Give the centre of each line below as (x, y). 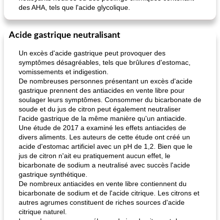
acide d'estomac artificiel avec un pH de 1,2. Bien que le (106, 146)
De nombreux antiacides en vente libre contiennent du (103, 184)
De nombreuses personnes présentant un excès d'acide (106, 81)
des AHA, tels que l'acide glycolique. (74, 7)
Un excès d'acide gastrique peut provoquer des (92, 53)
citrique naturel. (43, 212)
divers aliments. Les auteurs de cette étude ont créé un (104, 137)
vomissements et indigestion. (64, 72)
